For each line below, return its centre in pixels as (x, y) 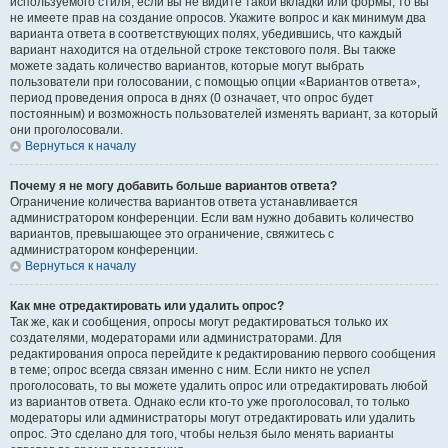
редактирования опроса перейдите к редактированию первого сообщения (223, 354)
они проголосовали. (66, 130)
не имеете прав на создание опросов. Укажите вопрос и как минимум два (218, 18)
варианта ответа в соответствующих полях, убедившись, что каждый (206, 34)
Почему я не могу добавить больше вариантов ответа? (173, 186)
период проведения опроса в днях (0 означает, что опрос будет (192, 98)
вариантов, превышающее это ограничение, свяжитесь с (172, 234)
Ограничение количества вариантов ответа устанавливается (184, 202)
